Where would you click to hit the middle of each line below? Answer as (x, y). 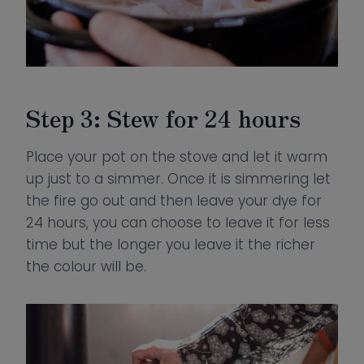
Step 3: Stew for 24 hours (163, 118)
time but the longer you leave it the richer (171, 245)
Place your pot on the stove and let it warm (177, 157)
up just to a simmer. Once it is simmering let (178, 179)
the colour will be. (86, 266)
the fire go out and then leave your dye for (174, 201)
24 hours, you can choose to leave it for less (178, 223)
